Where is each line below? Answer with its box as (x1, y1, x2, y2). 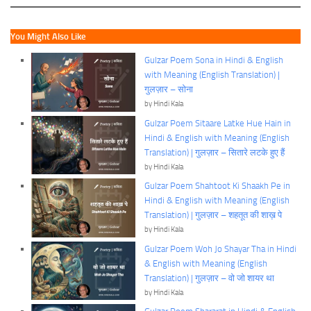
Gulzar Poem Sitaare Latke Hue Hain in (144, 117, 292, 128)
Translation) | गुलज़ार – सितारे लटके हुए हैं (144, 146, 285, 158)
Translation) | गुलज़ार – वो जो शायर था (144, 272, 275, 283)
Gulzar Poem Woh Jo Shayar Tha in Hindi (144, 243, 297, 254)
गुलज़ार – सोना (144, 84, 194, 95)
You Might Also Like (10, 31, 86, 42)
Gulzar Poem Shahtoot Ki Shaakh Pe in (144, 180, 291, 192)
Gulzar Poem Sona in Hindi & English (144, 55, 284, 66)
